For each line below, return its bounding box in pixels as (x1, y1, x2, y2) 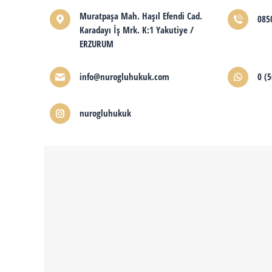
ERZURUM (80, 38, 114, 50)
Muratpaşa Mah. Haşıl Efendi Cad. (80, 10, 202, 22)
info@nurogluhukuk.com (80, 70, 169, 83)
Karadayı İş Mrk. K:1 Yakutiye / (80, 24, 194, 36)
